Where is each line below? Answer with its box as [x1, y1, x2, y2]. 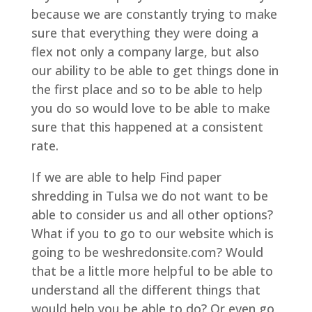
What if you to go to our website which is [31, 225, 274, 242]
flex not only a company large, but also [31, 43, 259, 60]
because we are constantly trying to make [31, 6, 277, 22]
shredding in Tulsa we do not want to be [31, 187, 268, 204]
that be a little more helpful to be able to [31, 263, 273, 279]
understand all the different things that [31, 281, 260, 298]
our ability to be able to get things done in [31, 62, 279, 79]
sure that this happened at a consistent [31, 118, 263, 135]
